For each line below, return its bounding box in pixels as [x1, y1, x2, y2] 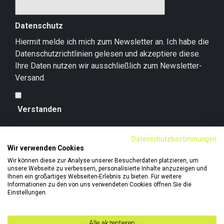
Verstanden [17, 104, 61, 114]
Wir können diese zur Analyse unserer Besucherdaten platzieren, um [7, 157, 198, 164]
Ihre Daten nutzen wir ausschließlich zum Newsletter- [15, 61, 202, 71]
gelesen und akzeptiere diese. [92, 49, 200, 59]
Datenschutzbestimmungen [131, 135, 216, 143]
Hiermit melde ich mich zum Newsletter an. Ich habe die [15, 37, 209, 47]
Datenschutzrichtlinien [15, 49, 92, 59]
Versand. [15, 73, 45, 83]
